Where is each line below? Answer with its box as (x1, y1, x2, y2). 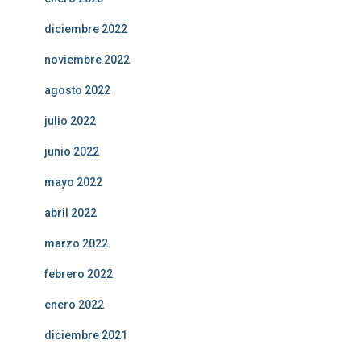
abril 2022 (44, 206, 97, 219)
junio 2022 (44, 145, 99, 158)
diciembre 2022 (44, 23, 127, 35)
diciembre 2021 (44, 329, 127, 342)
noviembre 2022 (44, 53, 130, 66)
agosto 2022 (44, 84, 110, 97)
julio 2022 (44, 114, 96, 127)
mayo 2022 (44, 176, 102, 189)
